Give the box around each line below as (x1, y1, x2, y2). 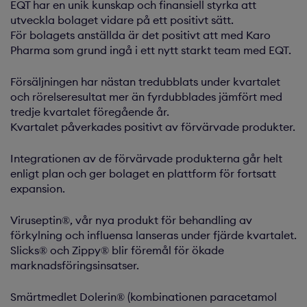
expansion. (10, 182, 65, 195)
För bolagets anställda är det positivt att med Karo (10, 28, 271, 42)
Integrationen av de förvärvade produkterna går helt (10, 151, 282, 165)
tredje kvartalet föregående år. (10, 105, 169, 119)
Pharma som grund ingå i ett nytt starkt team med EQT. (10, 43, 291, 57)
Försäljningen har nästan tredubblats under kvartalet (10, 75, 280, 88)
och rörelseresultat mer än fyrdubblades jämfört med (10, 90, 282, 103)
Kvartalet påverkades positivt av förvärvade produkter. (10, 120, 295, 134)
